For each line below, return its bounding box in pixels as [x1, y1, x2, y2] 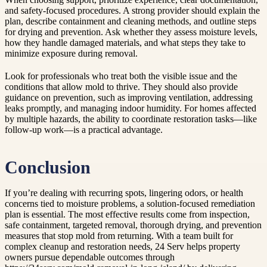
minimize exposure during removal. [5, 48, 138, 59]
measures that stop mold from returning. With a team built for [5, 230, 233, 241]
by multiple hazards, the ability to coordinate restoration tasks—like [5, 114, 257, 125]
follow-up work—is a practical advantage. [5, 125, 163, 135]
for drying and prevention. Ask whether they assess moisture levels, [5, 27, 257, 38]
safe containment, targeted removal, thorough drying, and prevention [5, 219, 262, 230]
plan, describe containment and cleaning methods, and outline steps [5, 16, 256, 27]
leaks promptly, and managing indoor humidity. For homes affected [5, 103, 256, 114]
